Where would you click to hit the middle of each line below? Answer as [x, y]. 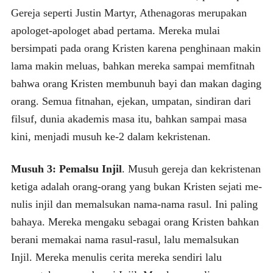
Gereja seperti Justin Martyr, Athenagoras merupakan [129, 12]
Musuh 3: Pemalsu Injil [66, 168]
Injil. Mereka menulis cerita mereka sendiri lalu [116, 257]
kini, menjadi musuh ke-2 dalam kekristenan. [111, 136]
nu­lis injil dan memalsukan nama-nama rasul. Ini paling [134, 204]
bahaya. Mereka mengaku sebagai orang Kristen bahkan [135, 222]
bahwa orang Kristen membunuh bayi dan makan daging [136, 83]
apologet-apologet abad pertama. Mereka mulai [115, 30]
